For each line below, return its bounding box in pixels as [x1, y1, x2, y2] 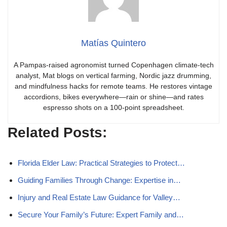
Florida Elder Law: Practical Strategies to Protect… [18, 159, 185, 167]
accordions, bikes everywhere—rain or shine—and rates [23, 93, 204, 101]
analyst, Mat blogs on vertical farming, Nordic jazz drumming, [16, 71, 211, 80]
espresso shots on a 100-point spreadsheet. [43, 103, 184, 111]
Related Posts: [8, 125, 107, 140]
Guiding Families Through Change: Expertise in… [18, 176, 181, 184]
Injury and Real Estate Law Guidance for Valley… [18, 193, 180, 202]
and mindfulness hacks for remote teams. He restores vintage [15, 82, 212, 90]
